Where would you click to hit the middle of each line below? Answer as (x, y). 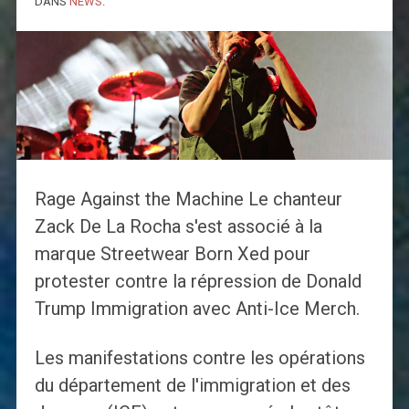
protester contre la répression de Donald (198, 282)
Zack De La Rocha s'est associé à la (178, 227)
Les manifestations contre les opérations (199, 358)
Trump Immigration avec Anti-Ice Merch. (197, 309)
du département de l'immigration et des (192, 386)
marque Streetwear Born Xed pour (172, 254)
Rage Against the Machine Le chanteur (188, 199)
